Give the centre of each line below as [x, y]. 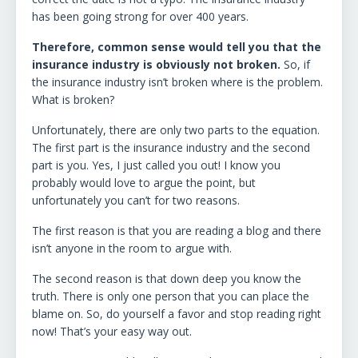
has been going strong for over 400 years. [140, 16]
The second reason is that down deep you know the [167, 278]
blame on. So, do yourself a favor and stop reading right [177, 313]
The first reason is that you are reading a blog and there [177, 230]
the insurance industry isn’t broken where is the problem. [177, 82]
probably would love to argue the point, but [144, 182]
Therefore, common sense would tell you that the [177, 46]
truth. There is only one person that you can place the [171, 296]
